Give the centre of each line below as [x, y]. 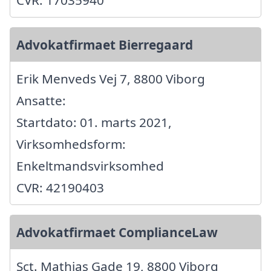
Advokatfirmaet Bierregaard [105, 44]
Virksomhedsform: [71, 144]
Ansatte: [41, 100]
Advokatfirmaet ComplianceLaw [117, 232]
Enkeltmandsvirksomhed [90, 165]
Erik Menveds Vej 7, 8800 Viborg [111, 78]
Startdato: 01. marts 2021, [94, 122]
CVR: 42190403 [60, 187]
